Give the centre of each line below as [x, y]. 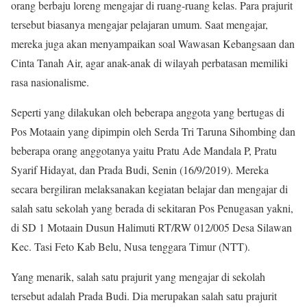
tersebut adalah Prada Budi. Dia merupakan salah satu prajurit [144, 296]
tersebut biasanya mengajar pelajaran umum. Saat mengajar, [139, 24]
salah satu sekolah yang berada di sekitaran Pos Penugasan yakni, [152, 208]
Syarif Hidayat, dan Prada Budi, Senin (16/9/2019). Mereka [140, 170]
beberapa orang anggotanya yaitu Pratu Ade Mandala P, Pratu [144, 150]
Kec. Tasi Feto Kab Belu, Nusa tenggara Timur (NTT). [131, 246]
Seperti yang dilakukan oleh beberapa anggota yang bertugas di [148, 112]
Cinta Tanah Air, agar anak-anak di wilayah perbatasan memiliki [149, 63]
